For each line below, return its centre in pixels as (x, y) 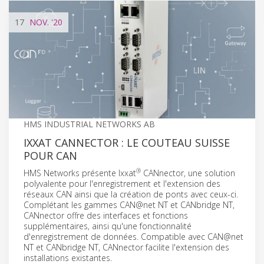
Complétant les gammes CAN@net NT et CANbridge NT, (129, 204)
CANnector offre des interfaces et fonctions (106, 215)
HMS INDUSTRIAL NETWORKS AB (89, 124)
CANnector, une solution (188, 173)
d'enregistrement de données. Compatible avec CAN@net (133, 236)
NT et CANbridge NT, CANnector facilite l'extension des (126, 247)
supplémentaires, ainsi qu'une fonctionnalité (108, 226)
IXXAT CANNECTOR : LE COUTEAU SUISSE (127, 142)
